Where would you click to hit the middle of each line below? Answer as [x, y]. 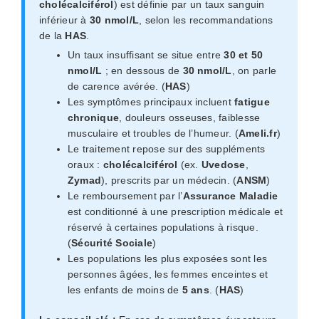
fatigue [252, 102]
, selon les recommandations [206, 20]
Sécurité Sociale [112, 243]
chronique [93, 117]
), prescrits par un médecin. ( [169, 180]
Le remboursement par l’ [125, 196]
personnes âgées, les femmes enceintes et [168, 274]
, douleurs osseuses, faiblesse [190, 117]
